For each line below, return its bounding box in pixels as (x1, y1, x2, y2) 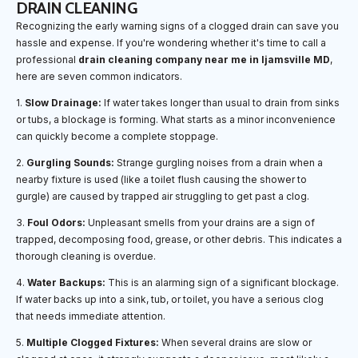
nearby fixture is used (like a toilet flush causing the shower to (16, 173, 307, 185)
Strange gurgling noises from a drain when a (114, 156, 323, 169)
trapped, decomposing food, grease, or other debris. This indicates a (16, 233, 342, 245)
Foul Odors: (27, 216, 86, 229)
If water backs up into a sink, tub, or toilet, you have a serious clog (16, 292, 324, 305)
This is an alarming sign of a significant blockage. (105, 276, 339, 288)
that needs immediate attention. (16, 309, 165, 322)
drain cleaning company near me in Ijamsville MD (78, 53, 330, 66)
